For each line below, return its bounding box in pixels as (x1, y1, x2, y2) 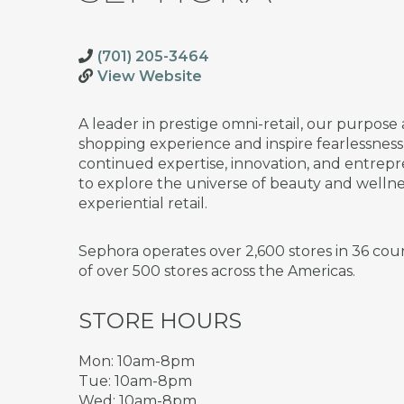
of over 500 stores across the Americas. (78, 262, 355, 280)
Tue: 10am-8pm (78, 372, 192, 390)
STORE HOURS (78, 308, 242, 334)
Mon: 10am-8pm (78, 353, 195, 370)
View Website (97, 68, 202, 85)
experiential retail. (78, 195, 207, 212)
